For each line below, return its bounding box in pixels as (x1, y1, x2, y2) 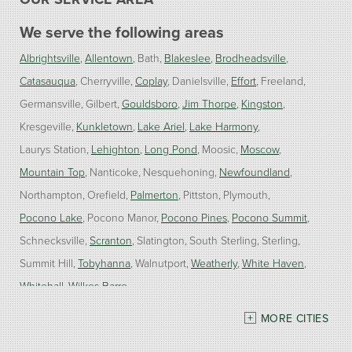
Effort (231, 72, 256, 88)
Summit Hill (20, 255, 73, 270)
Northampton (20, 186, 82, 202)
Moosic (202, 141, 236, 156)
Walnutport (135, 255, 186, 270)
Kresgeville (20, 118, 71, 134)
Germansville (20, 95, 81, 111)
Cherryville (80, 72, 130, 88)
